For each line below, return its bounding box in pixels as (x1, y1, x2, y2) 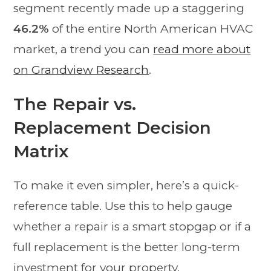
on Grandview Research (13, 62, 149, 77)
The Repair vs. (13, 93, 137, 114)
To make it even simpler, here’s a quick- (13, 178, 240, 192)
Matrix (13, 140, 69, 162)
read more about (153, 42, 251, 56)
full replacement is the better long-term (13, 240, 241, 254)
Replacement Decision (13, 117, 212, 138)
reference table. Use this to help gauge (13, 198, 233, 213)
